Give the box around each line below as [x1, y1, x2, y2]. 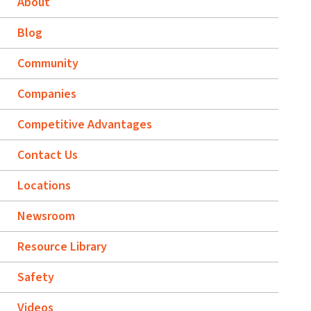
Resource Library [17, 237, 107, 255]
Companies [17, 85, 76, 103]
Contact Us [17, 146, 78, 164]
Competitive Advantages [17, 115, 152, 133]
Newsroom [17, 207, 75, 225]
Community [17, 54, 78, 72]
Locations [17, 176, 71, 194]
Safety [17, 268, 54, 286]
